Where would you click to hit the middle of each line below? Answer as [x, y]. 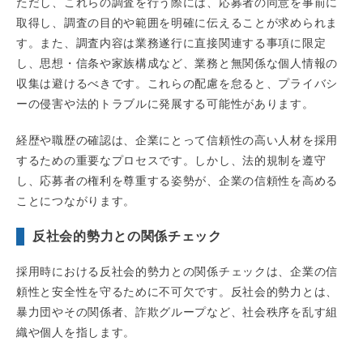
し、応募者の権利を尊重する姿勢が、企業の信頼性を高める [177, 181]
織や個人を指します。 [76, 333]
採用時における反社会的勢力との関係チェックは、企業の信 [177, 272]
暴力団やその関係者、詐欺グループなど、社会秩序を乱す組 [177, 312]
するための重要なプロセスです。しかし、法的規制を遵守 [171, 161]
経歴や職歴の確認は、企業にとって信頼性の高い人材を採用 [177, 141]
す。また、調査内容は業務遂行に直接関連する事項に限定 [171, 43]
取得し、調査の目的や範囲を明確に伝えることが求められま [177, 23]
